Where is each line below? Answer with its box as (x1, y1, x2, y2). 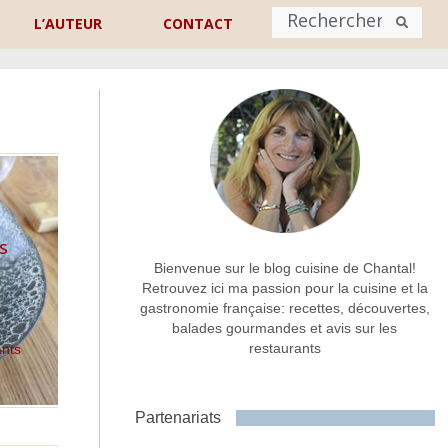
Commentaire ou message (2, 307, 221, 329)
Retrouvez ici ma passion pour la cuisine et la (141, 280, 428, 297)
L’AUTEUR (34, 14, 103, 33)
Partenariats (134, 409, 221, 427)
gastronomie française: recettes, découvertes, (139, 300, 430, 317)
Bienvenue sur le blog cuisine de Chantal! (153, 260, 416, 277)
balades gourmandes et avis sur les (172, 320, 398, 337)
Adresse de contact (32, 225, 191, 247)
